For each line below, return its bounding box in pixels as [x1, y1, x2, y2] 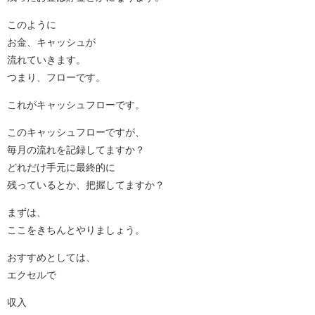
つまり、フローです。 [7, 72, 105, 82]
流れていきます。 [7, 54, 86, 65]
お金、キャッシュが [7, 37, 96, 47]
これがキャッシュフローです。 [7, 99, 145, 110]
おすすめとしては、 [7, 252, 96, 262]
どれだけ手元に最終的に [7, 162, 115, 172]
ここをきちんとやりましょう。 [7, 224, 145, 235]
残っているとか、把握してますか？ [7, 179, 165, 190]
